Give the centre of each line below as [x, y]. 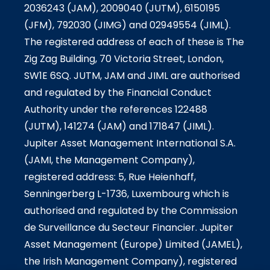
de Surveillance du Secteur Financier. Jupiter [129, 228]
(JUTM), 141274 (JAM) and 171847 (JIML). [119, 127]
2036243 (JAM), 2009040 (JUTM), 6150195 [122, 8]
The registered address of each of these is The [134, 42]
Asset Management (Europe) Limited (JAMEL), [133, 245]
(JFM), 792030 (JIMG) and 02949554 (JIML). [127, 25]
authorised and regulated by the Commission [131, 211]
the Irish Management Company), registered [130, 262]
